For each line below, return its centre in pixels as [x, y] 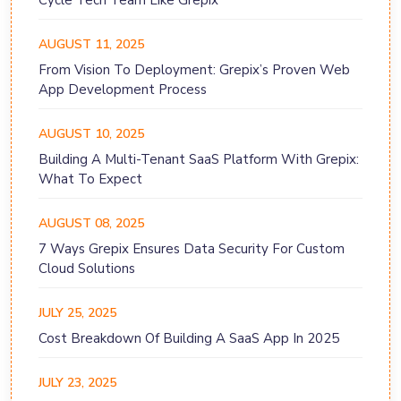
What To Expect [90, 179]
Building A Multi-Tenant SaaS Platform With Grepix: [199, 160]
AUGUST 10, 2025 [91, 134]
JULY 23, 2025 [77, 383]
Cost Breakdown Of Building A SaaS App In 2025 [189, 339]
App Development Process [123, 90]
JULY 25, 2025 [77, 313]
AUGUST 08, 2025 [91, 224]
